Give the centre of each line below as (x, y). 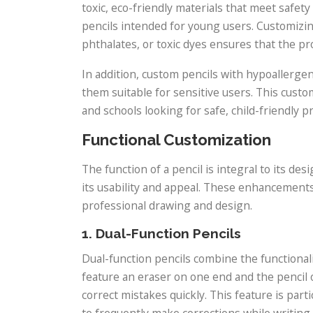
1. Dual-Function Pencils (161, 233)
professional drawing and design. (167, 205)
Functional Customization (176, 139)
